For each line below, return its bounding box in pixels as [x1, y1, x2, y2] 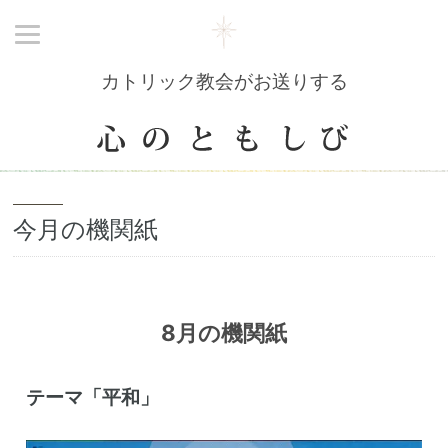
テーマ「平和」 [25, 384, 159, 409]
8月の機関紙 [161, 319, 287, 347]
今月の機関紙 [12, 215, 158, 245]
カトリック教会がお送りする [100, 69, 348, 93]
